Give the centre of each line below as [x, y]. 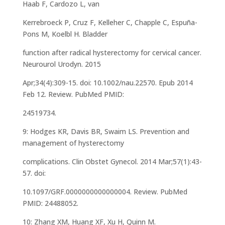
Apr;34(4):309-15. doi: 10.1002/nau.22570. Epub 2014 [107, 82]
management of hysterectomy [73, 143]
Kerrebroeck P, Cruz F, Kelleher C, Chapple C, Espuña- [110, 22]
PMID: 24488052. [50, 203]
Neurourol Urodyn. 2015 [62, 64]
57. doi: [34, 173]
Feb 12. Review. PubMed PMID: [73, 94]
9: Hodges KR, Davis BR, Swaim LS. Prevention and [106, 131]
